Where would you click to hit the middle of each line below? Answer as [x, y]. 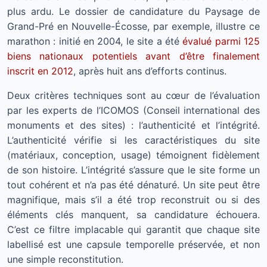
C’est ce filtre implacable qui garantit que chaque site [133, 229]
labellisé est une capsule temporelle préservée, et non [133, 244]
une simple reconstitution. [65, 259]
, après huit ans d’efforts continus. [150, 71]
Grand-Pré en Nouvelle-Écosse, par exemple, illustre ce [133, 26]
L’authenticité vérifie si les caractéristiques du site [133, 140]
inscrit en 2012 [40, 71]
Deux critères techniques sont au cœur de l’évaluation [133, 95]
